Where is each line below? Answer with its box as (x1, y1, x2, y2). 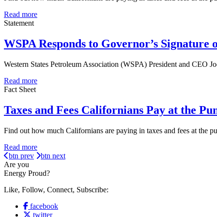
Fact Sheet (4, 85, 36, 94)
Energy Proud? (4, 169, 50, 177)
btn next (41, 152, 65, 160)
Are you (4, 160, 29, 169)
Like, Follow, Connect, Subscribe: (4, 186, 108, 194)
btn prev (9, 152, 34, 160)
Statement (4, 19, 34, 28)
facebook (30, 202, 58, 210)
